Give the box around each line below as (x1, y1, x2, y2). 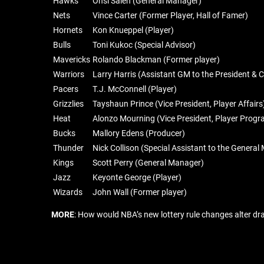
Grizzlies (53, 99, 84, 108)
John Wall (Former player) (93, 187, 187, 197)
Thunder (53, 143, 84, 153)
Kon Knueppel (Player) (93, 25, 174, 35)
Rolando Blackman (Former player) (93, 55, 220, 64)
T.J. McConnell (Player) (93, 84, 177, 94)
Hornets (53, 25, 82, 35)
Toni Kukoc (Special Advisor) (93, 40, 196, 49)
